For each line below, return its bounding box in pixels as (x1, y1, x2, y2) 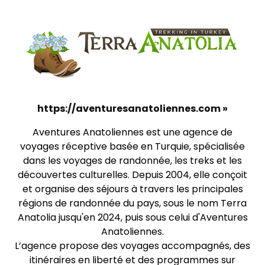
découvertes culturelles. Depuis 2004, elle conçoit (18, 167, 247, 182)
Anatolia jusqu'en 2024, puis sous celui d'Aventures (17, 210, 248, 224)
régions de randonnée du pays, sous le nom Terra (18, 196, 247, 210)
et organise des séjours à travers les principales (22, 182, 243, 196)
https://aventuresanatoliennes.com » (37, 101, 228, 115)
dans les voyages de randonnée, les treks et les (23, 153, 242, 167)
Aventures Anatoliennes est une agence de (33, 125, 232, 139)
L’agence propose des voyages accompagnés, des (15, 238, 250, 253)
